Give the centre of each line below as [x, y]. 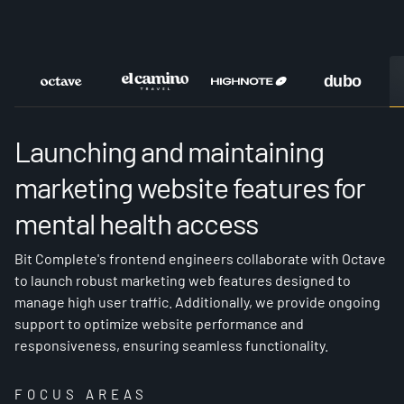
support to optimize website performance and [159, 323]
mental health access [136, 223]
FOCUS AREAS [81, 394]
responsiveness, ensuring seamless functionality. [171, 345]
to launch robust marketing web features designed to [183, 280]
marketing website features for [190, 187]
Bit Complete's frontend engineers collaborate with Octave [200, 258]
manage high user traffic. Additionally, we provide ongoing [197, 302]
